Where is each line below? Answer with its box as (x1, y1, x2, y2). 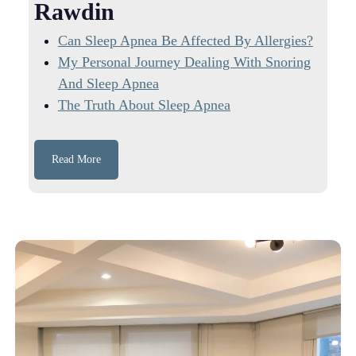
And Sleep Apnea (57, 75, 159, 91)
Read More (51, 153, 101, 165)
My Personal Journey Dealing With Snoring (57, 53, 311, 70)
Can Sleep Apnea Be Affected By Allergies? (57, 32, 313, 48)
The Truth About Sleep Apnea (57, 96, 230, 113)
